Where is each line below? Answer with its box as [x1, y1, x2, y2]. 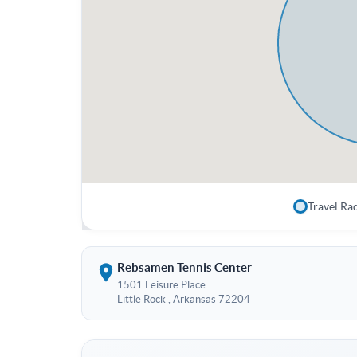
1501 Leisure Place [117, 279, 206, 292]
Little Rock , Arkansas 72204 [117, 293, 250, 306]
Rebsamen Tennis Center [117, 261, 252, 275]
